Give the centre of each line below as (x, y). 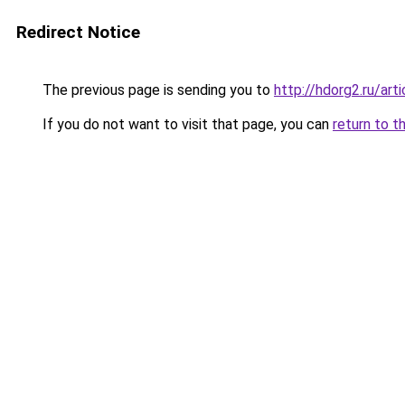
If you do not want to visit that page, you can (186, 124)
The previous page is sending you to (156, 90)
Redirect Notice (78, 32)
